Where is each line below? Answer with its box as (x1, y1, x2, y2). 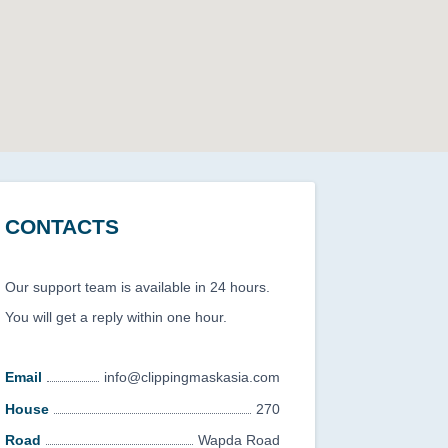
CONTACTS (5, 215, 119, 238)
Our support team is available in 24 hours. (5, 279, 270, 295)
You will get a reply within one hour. (5, 309, 227, 325)
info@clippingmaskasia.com (104, 369, 280, 385)
